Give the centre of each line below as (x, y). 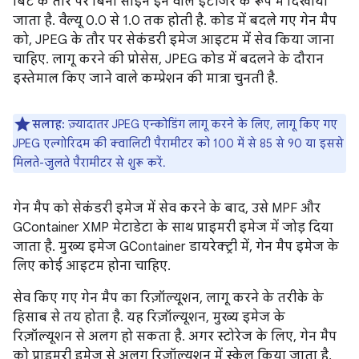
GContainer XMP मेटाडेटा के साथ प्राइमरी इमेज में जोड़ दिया (173, 227)
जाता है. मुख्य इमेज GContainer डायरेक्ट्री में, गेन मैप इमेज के (176, 246)
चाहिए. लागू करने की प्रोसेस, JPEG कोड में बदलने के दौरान (168, 59)
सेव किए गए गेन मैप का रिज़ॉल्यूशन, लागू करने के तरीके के (168, 298)
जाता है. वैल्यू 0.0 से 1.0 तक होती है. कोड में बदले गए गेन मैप (175, 20)
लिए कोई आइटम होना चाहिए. (92, 266)
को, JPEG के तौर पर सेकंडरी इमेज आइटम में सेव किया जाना (173, 40)
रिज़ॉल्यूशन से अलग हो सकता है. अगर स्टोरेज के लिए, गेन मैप (175, 336)
